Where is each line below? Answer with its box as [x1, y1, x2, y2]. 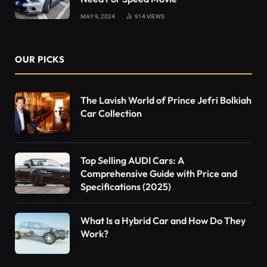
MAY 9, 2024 [80, 13, 115, 20]
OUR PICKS [15, 54, 65, 66]
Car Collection [80, 107, 142, 120]
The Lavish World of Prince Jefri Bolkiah [80, 94, 252, 107]
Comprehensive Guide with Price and [80, 167, 237, 180]
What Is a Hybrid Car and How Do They [80, 215, 246, 227]
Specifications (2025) [80, 181, 171, 193]
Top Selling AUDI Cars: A [80, 154, 184, 167]
